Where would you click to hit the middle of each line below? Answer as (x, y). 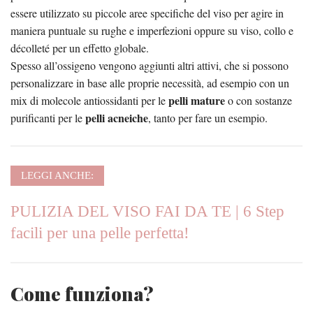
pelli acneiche (117, 117)
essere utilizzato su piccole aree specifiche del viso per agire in (147, 13)
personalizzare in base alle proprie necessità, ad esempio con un (150, 82)
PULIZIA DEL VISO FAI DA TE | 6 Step (147, 211)
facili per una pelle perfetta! (100, 233)
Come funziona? (82, 293)
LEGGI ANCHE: (57, 175)
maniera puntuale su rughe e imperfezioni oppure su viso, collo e (152, 30)
